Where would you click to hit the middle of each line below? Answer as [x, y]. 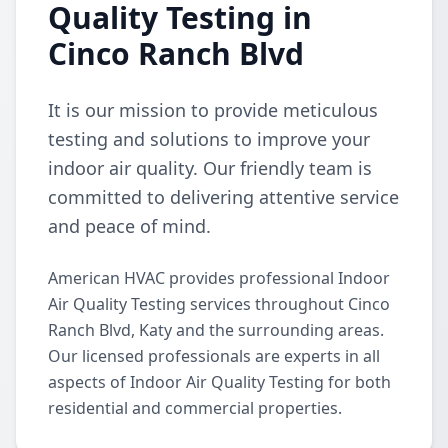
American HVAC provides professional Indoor [219, 278]
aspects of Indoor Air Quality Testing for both [219, 382]
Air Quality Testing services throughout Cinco [219, 304]
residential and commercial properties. [195, 408]
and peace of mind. [129, 226]
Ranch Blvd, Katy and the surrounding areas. [216, 330]
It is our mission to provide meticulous [213, 110]
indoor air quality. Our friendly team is [210, 168]
